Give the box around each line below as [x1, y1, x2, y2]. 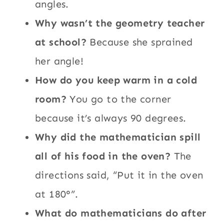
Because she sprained [86, 36, 193, 48]
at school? [35, 36, 87, 48]
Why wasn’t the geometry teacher [35, 17, 205, 29]
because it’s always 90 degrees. [35, 112, 186, 124]
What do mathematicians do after [35, 207, 206, 219]
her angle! [35, 55, 84, 67]
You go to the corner [66, 93, 171, 105]
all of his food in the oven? [35, 150, 171, 162]
